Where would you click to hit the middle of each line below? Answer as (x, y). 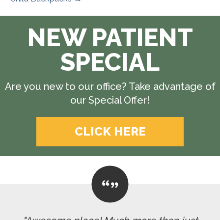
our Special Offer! (110, 100)
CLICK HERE (110, 131)
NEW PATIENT (110, 37)
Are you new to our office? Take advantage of (110, 86)
